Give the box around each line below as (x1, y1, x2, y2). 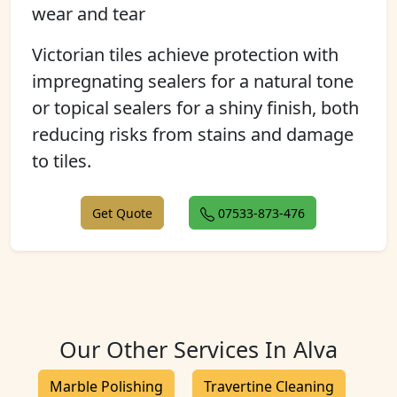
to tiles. (32, 149, 91, 173)
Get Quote (92, 205, 152, 222)
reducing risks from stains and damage (32, 122, 354, 146)
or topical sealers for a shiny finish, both (32, 96, 359, 120)
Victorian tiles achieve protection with (32, 43, 339, 66)
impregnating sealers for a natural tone (32, 69, 354, 93)
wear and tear (32, 2, 145, 26)
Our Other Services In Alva (59, 334, 338, 364)
